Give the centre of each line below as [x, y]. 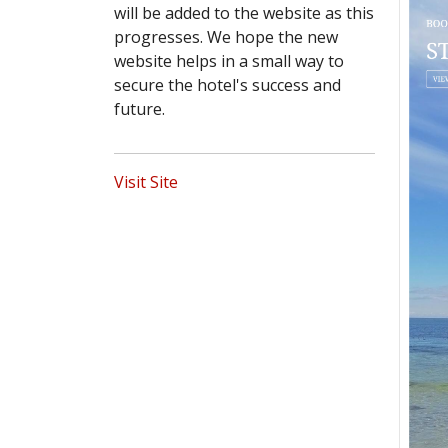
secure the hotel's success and [227, 84]
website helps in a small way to [229, 60]
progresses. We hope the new [226, 36]
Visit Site [146, 181]
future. [139, 108]
